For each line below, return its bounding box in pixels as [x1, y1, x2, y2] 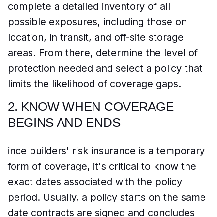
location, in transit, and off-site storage [8, 31, 184, 44]
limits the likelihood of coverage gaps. [8, 78, 181, 90]
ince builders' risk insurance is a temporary [8, 145, 205, 157]
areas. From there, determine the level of [8, 47, 198, 59]
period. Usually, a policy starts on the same [8, 191, 206, 203]
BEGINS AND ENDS [8, 115, 121, 130]
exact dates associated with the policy [8, 176, 182, 188]
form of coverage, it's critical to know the [8, 160, 196, 172]
